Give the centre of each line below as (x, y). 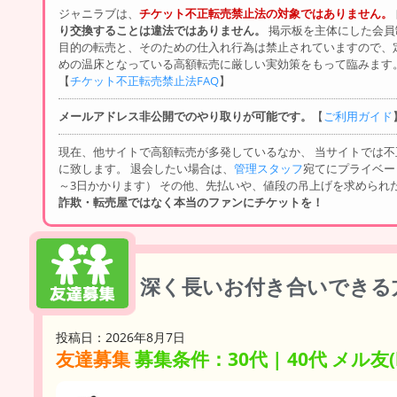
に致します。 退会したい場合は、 (146, 168)
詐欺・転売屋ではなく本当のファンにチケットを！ (191, 202)
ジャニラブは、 (99, 13)
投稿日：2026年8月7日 (121, 337)
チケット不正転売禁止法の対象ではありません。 (266, 13)
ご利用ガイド (358, 116)
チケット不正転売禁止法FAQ (144, 81)
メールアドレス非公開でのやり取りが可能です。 (185, 116)
